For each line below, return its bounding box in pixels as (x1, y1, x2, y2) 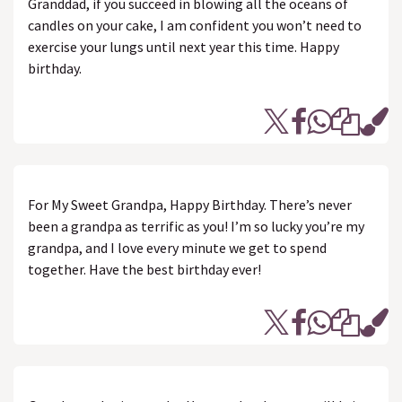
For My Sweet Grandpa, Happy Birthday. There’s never (28, 196, 352, 214)
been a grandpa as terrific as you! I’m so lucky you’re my (28, 217, 364, 235)
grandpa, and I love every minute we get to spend (28, 239, 327, 257)
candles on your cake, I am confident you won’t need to (28, 16, 362, 34)
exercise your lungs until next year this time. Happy (28, 38, 339, 56)
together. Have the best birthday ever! (28, 260, 261, 278)
